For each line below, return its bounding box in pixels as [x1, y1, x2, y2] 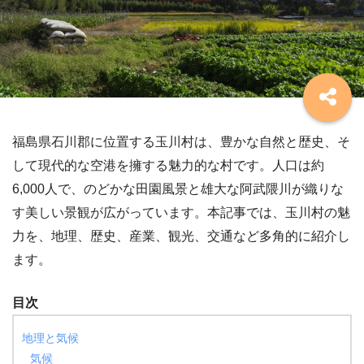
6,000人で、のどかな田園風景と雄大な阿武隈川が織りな [12, 181, 344, 196]
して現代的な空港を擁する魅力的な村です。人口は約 [12, 158, 324, 172]
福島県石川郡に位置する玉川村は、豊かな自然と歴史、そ [12, 134, 350, 149]
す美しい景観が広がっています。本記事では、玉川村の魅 [12, 205, 350, 219]
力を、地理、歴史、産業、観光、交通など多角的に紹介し [12, 228, 350, 243]
